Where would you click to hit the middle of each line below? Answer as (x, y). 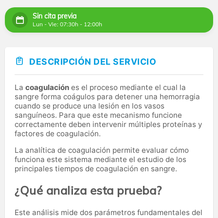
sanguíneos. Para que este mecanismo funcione (98, 115)
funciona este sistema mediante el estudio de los (100, 159)
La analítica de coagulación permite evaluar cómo (102, 150)
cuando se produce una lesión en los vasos (90, 106)
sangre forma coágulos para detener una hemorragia (107, 96)
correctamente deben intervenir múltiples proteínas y (108, 124)
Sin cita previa (54, 16)
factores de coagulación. (58, 133)
